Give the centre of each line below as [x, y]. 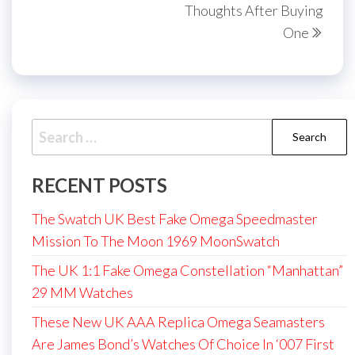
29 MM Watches [82, 293]
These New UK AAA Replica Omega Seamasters [178, 322]
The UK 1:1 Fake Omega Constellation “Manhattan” [187, 271]
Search [53, 130]
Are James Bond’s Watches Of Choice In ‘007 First [183, 344]
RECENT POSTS [99, 185]
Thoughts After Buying [254, 11]
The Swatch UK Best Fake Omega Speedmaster [175, 219]
